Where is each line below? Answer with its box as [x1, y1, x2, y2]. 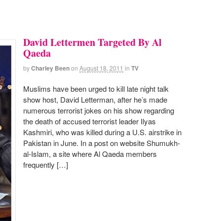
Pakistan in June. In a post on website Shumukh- [23, 137, 180, 148]
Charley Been [31, 64, 70, 73]
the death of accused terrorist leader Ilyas [23, 115, 156, 126]
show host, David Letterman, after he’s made [23, 94, 167, 105]
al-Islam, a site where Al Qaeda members [23, 148, 157, 159]
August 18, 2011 [79, 64, 123, 73]
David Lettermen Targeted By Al [23, 35, 162, 50]
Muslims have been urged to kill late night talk [23, 83, 169, 94]
